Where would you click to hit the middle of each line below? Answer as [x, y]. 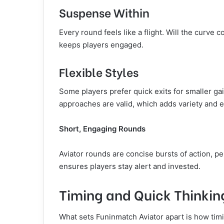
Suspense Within [104, 12]
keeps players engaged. [101, 44]
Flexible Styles [99, 71]
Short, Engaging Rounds [102, 129]
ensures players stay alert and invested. [130, 166]
